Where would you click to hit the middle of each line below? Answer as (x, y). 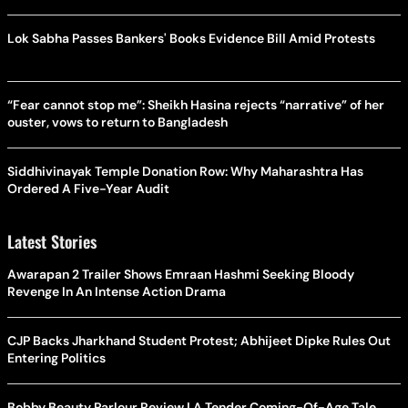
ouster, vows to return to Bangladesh (117, 122)
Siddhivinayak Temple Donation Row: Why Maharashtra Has (185, 172)
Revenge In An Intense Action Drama (117, 292)
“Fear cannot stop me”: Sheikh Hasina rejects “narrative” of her (196, 105)
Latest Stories (52, 242)
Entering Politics (56, 358)
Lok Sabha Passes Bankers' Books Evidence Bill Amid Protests (191, 39)
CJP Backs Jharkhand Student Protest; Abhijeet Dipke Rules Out (199, 341)
